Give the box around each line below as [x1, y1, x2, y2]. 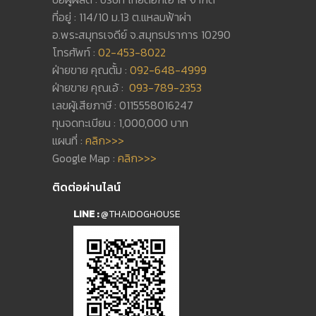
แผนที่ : [52, 131, 85, 149]
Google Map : [52, 149, 118, 166]
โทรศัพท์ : [52, 43, 98, 61]
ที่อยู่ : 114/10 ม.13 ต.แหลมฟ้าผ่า [52, 8, 191, 25]
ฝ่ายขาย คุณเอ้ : [52, 78, 129, 96]
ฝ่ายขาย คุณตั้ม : [52, 61, 130, 78]
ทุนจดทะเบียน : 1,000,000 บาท [52, 114, 188, 131]
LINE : [73, 206, 99, 221]
